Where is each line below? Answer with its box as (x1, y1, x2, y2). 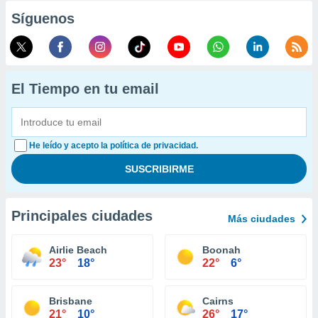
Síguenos (11, 11, 75, 26)
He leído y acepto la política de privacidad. (29, 141, 198, 150)
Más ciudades (228, 213, 295, 224)
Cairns (202, 295, 234, 307)
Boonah (202, 244, 241, 256)
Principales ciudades (11, 208, 153, 224)
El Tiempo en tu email (11, 81, 159, 97)
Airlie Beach (49, 244, 107, 256)
